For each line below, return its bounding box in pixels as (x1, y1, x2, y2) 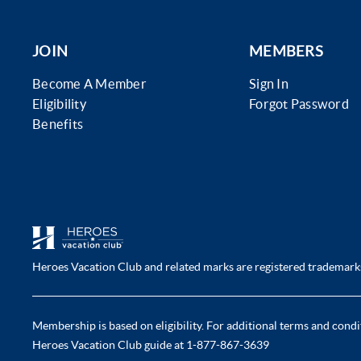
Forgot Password (249, 97, 349, 111)
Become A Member (32, 77, 147, 91)
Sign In (249, 77, 288, 91)
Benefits (32, 117, 84, 131)
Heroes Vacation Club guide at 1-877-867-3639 (32, 338, 269, 351)
